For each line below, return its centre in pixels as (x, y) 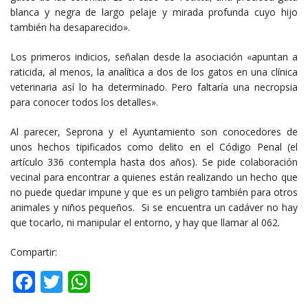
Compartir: (34, 252)
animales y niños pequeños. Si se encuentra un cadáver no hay (154, 208)
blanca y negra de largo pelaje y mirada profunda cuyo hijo (154, 12)
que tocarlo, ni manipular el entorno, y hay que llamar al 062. (145, 223)
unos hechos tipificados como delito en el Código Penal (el (154, 147)
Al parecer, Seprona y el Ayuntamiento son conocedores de (154, 132)
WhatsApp (143, 282)
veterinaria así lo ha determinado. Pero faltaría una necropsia (154, 87)
